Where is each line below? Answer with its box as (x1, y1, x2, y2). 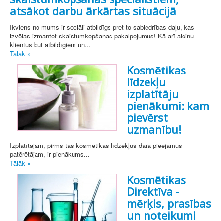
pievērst (127, 110, 168, 125)
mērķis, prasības (127, 196, 211, 211)
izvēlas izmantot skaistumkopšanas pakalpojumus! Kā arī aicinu (10, 31, 194, 41)
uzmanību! (127, 122, 181, 137)
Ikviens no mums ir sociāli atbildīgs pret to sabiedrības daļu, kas (10, 22, 194, 32)
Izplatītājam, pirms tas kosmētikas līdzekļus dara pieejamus (10, 141, 182, 150)
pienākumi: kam (127, 98, 209, 113)
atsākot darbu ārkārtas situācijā (10, 3, 176, 19)
